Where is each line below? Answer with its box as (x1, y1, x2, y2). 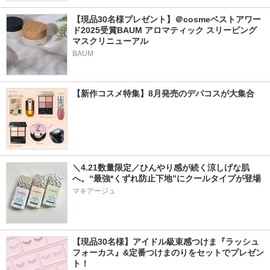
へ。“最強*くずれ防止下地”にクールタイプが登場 (72, 174, 261, 183)
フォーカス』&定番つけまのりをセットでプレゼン (72, 248, 264, 257)
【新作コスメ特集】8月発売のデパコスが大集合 (72, 89, 254, 98)
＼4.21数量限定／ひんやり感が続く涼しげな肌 (72, 163, 250, 172)
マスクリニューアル (72, 36, 148, 46)
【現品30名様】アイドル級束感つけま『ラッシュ (72, 237, 259, 246)
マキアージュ (72, 187, 116, 195)
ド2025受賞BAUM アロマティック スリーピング (72, 25, 257, 35)
